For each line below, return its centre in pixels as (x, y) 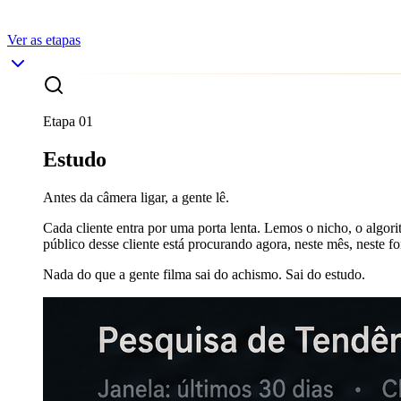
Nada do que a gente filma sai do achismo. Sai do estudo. (204, 274)
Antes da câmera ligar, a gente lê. (136, 197)
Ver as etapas (44, 39)
